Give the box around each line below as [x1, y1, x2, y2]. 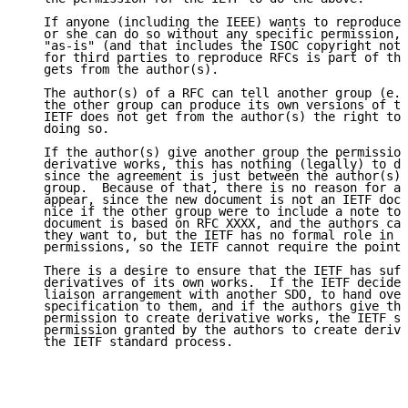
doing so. [22, 121, 109, 137]
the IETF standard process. [22, 334, 233, 350]
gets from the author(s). [22, 62, 219, 77]
